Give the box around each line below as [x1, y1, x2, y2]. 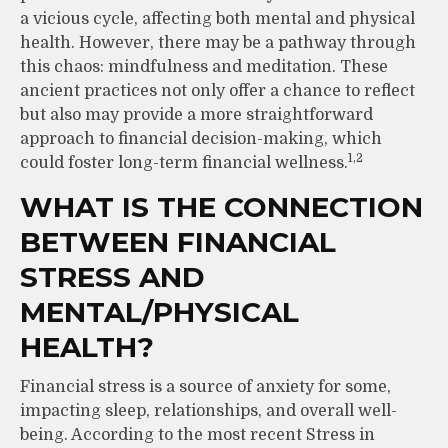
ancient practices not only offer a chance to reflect [20, 81, 415, 100]
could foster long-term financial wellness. [20, 153, 348, 172]
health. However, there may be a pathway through [20, 33, 416, 52]
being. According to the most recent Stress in [20, 425, 375, 444]
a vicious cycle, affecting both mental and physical [20, 9, 415, 28]
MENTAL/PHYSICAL [20, 294, 299, 329]
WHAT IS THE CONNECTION [20, 189, 423, 224]
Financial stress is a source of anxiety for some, [20, 377, 391, 396]
